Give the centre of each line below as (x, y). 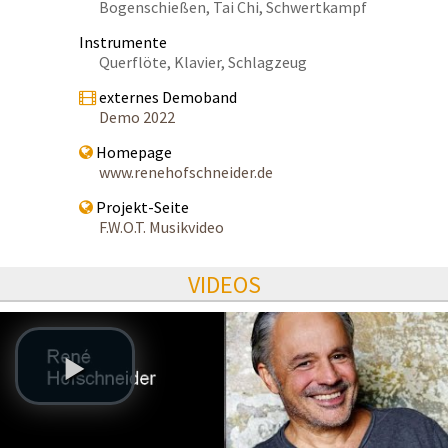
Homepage (132, 151)
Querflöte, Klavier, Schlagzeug (203, 61)
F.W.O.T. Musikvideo (161, 226)
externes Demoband (166, 96)
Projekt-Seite (141, 206)
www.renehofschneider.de (186, 171)
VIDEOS (224, 284)
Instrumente (123, 41)
